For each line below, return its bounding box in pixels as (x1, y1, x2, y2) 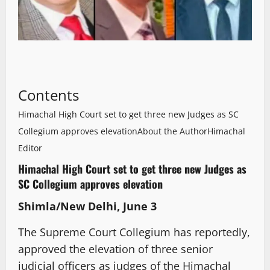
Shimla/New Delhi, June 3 (18, 199, 157, 214)
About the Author (137, 125, 207, 137)
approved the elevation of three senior (18, 242, 213, 257)
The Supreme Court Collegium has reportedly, (18, 225, 250, 240)
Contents (18, 85, 79, 105)
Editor (18, 142, 42, 154)
